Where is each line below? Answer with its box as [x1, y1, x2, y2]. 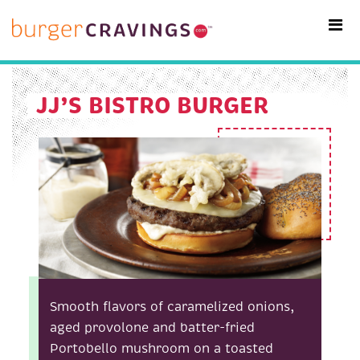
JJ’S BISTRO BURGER [36, 90, 269, 120]
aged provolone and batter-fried [50, 319, 256, 336]
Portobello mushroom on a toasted [50, 340, 274, 357]
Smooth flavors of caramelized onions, [50, 298, 295, 315]
